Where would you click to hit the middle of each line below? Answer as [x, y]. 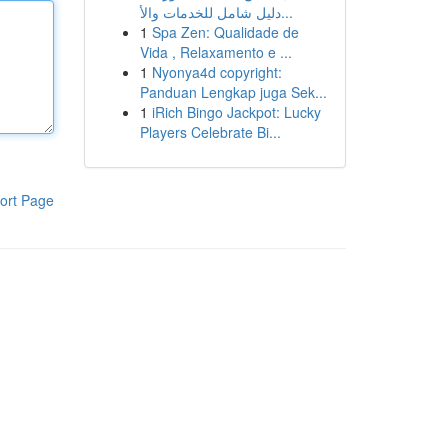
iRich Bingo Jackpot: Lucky [236, 112]
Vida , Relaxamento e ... [215, 52]
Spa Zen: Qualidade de [225, 32]
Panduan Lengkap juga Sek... [233, 92]
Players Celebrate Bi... [210, 132]
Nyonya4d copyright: [216, 72]
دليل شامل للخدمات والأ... [286, 12]
